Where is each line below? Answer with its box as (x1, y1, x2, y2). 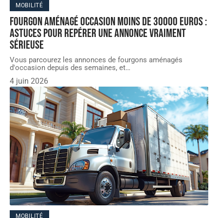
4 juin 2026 (10, 76, 48, 86)
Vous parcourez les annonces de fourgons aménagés (10, 55, 182, 64)
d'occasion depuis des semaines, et (10, 63, 126, 72)
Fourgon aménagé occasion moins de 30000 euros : (10, 14, 207, 29)
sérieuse (10, 37, 44, 52)
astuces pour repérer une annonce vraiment (10, 26, 186, 40)
